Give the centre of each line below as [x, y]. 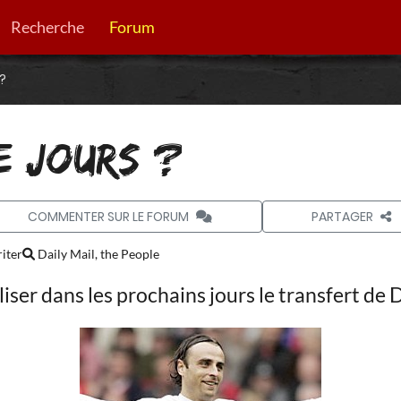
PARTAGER [343, 216]
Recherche [47, 27]
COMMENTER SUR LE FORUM [109, 216]
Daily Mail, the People [97, 254]
